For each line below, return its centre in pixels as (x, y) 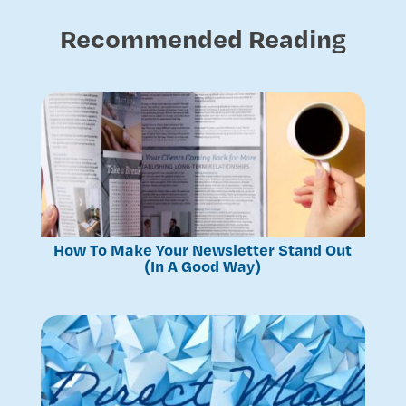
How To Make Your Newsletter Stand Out (203, 249)
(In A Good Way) (203, 265)
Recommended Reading (203, 37)
